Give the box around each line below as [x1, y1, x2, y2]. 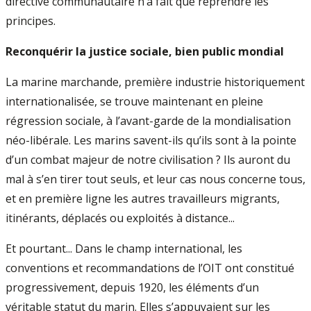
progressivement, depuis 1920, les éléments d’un [6, 280, 259, 295]
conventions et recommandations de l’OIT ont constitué [6, 260, 294, 276]
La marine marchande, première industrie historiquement [6, 74, 305, 90]
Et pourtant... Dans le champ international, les [6, 241, 242, 256]
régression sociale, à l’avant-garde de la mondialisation [6, 113, 291, 128]
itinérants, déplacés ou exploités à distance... [6, 210, 235, 226]
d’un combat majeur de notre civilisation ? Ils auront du [6, 152, 290, 167]
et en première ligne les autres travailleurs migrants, [6, 191, 280, 206]
